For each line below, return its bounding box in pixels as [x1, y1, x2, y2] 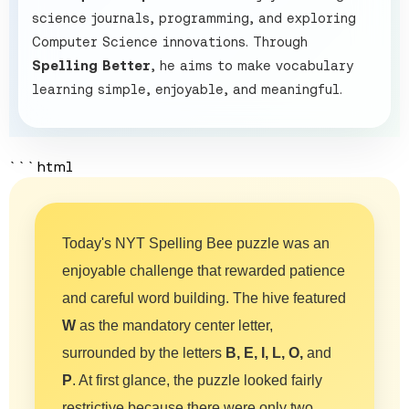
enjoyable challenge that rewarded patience [62, 262, 345, 278]
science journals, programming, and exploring [32, 9, 356, 26]
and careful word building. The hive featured [62, 289, 346, 306]
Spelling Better [32, 57, 151, 73]
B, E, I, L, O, [225, 344, 303, 361]
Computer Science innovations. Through [32, 33, 308, 49]
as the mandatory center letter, [76, 317, 273, 333]
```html [9, 157, 73, 174]
